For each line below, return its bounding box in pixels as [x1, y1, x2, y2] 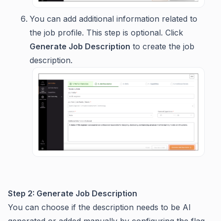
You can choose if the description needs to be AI [8, 202, 191, 213]
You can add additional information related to [30, 13, 197, 24]
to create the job [130, 41, 194, 51]
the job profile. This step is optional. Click [30, 27, 183, 37]
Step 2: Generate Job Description [8, 188, 137, 199]
